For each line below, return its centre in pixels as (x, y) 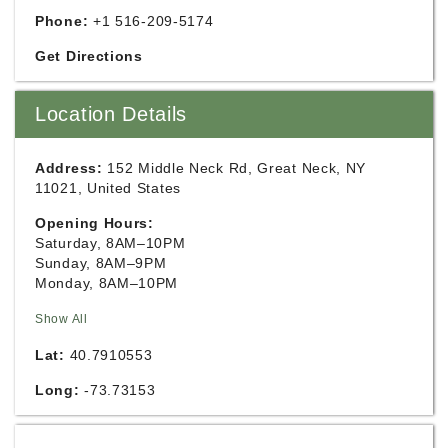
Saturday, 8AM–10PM (110, 242)
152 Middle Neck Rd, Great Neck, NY (237, 167)
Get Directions (89, 55)
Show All (61, 318)
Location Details (111, 113)
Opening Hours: (94, 222)
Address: (69, 167)
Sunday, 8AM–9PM (101, 262)
